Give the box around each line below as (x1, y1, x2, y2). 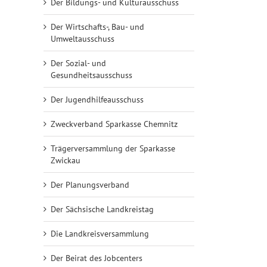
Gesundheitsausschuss (51, 70, 132, 81)
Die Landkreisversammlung (51, 228, 149, 240)
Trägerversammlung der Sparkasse (51, 143, 175, 154)
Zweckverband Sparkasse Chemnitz (51, 119, 178, 130)
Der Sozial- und (51, 58, 106, 69)
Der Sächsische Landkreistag (51, 204, 154, 215)
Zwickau (51, 155, 80, 166)
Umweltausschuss (51, 33, 114, 45)
